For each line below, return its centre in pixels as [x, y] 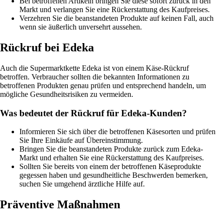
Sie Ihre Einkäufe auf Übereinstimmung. [81, 140]
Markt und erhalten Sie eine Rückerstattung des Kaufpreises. [112, 158]
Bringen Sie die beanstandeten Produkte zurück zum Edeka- [111, 149]
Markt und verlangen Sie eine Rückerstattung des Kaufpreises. [115, 10]
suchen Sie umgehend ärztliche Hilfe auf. [82, 184]
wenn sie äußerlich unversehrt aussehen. [81, 27]
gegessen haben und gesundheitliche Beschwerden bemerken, [114, 175]
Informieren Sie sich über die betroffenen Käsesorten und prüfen [117, 132]
